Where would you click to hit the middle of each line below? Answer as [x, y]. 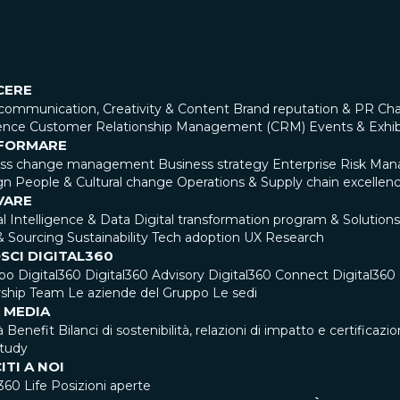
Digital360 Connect [268, 275]
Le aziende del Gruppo [138, 293]
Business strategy [213, 164]
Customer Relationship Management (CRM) [167, 127]
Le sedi [235, 293]
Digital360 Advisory [145, 275]
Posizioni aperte [101, 386]
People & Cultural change [94, 182]
